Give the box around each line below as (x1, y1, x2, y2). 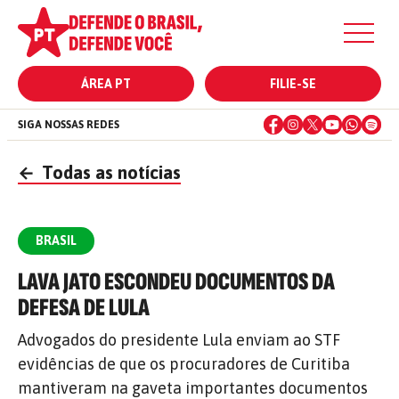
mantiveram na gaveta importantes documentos (18, 379, 368, 397)
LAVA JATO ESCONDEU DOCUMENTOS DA (18, 267, 335, 297)
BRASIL (36, 233, 77, 248)
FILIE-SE (270, 77, 316, 91)
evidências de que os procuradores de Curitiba (18, 354, 350, 373)
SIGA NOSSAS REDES (18, 118, 119, 131)
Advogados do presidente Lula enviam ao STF (18, 330, 340, 349)
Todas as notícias (37, 162, 181, 183)
